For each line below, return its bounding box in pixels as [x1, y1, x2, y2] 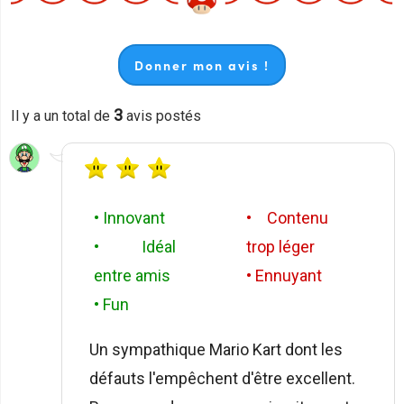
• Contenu [246, 208, 328, 228]
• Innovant [94, 208, 165, 228]
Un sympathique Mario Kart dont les [89, 340, 343, 360]
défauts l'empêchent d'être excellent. [89, 369, 355, 389]
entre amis [94, 266, 170, 286]
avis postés [123, 107, 201, 125]
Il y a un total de [11, 107, 114, 125]
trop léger [246, 237, 315, 257]
